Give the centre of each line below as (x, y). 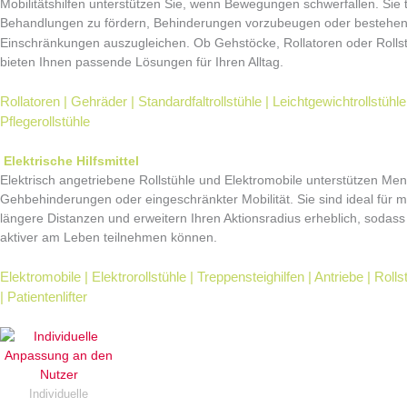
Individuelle (59, 393)
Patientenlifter (47, 296)
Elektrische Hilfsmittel (71, 162)
